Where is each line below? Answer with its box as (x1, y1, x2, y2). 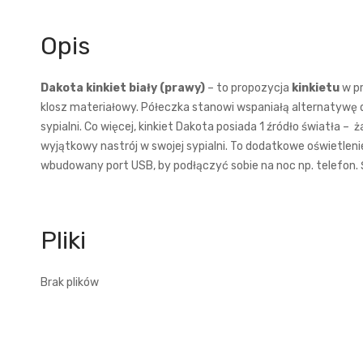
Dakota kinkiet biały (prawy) (40, 81, 207, 96)
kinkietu (291, 81, 340, 96)
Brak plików (40, 275, 99, 290)
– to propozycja (207, 81, 292, 96)
